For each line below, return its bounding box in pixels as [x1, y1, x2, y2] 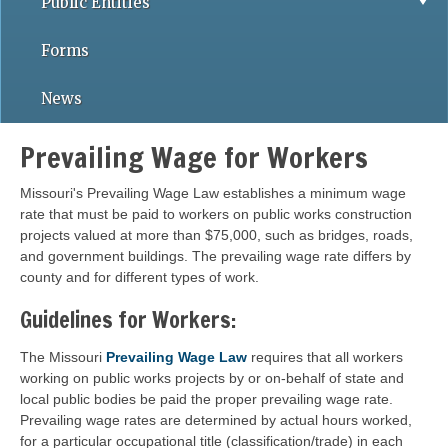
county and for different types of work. [20, 269, 259, 285]
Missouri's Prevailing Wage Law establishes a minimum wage [20, 185, 406, 201]
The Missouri [20, 349, 106, 365]
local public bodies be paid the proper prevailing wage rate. [20, 391, 393, 407]
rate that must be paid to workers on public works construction [20, 206, 412, 222]
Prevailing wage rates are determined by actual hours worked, [20, 412, 412, 428]
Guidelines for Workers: [20, 304, 236, 335]
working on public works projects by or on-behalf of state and [20, 370, 404, 386]
